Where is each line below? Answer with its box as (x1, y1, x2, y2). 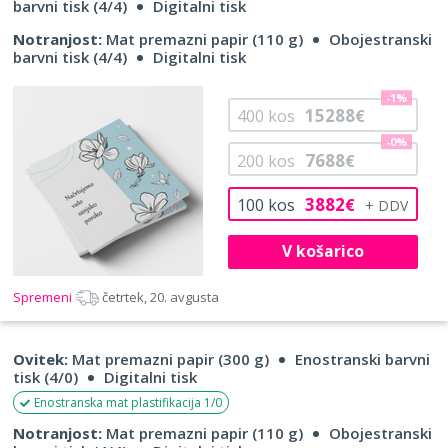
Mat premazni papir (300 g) (68, 348, 269, 369)
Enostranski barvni (295, 348, 430, 369)
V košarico (281, 240, 364, 263)
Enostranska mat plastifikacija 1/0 (34, 393, 222, 411)
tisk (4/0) (13, 366, 78, 387)
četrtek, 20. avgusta (102, 287, 219, 306)
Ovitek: (13, 348, 68, 369)
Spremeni (13, 287, 75, 306)
